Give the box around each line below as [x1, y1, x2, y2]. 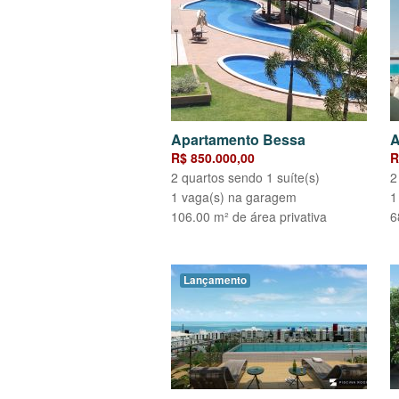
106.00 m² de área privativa [171, 208, 327, 226]
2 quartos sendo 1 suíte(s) [171, 168, 320, 187]
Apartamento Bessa [171, 129, 305, 151]
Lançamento [183, 273, 247, 289]
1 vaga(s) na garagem [171, 188, 297, 207]
